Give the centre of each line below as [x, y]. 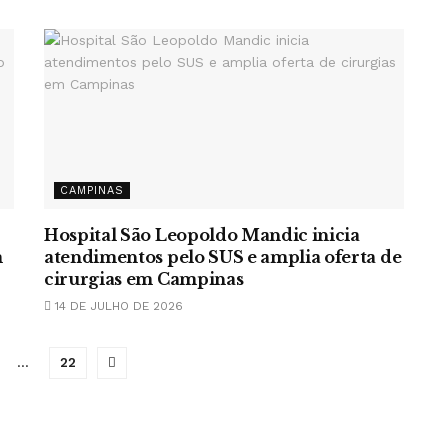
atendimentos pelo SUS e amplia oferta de [223, 257]
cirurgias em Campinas [144, 279]
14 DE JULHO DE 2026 [117, 306]
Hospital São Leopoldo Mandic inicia [202, 235]
